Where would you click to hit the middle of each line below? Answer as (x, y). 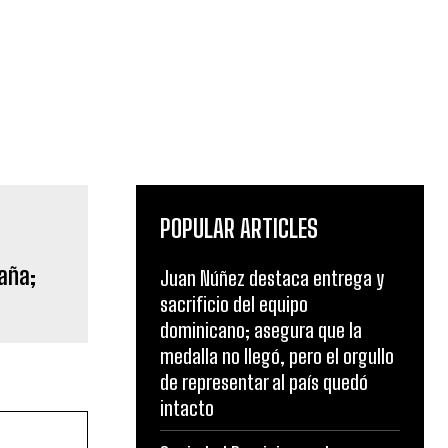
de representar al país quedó (264, 382)
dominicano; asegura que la (261, 330)
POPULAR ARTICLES (239, 229)
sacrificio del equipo (234, 304)
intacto (187, 408)
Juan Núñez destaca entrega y (272, 278)
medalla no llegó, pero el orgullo (277, 356)
